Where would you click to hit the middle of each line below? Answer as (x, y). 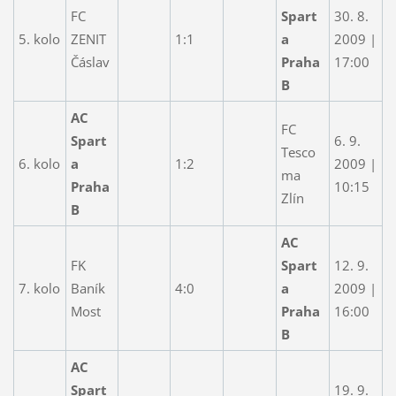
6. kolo (39, 163)
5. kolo (39, 38)
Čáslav (90, 61)
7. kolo (39, 288)
